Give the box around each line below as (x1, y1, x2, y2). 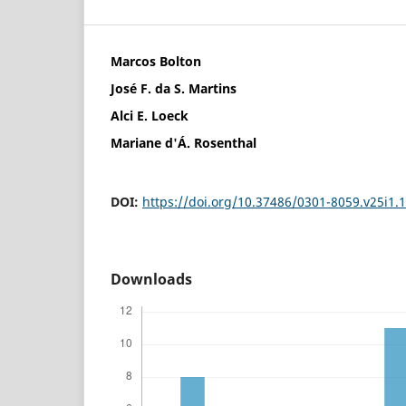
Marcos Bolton (111, 52, 201, 70)
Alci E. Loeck (111, 106, 188, 124)
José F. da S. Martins (111, 79, 237, 97)
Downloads (111, 268, 192, 289)
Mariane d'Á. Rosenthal (111, 133, 256, 151)
